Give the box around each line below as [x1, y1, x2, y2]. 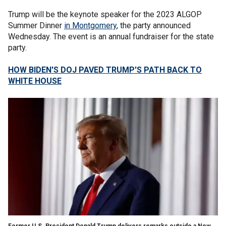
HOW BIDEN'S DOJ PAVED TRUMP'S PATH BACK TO [8, 65, 202, 75]
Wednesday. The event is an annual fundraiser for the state [8, 32, 214, 41]
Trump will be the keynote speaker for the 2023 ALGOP [8, 10, 202, 19]
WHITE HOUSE [8, 76, 62, 86]
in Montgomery [64, 21, 117, 30]
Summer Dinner [8, 21, 64, 30]
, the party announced [117, 21, 191, 30]
